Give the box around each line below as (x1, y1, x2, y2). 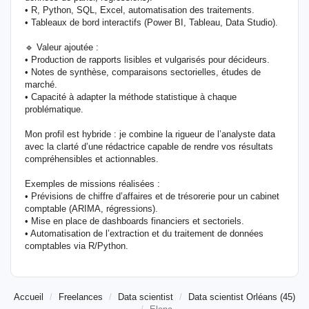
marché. (25, 79, 57, 90)
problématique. (25, 104, 83, 114)
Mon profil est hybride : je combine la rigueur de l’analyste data (25, 129, 275, 139)
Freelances (59, 292, 103, 302)
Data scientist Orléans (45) (188, 292, 295, 302)
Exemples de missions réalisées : (25, 179, 160, 189)
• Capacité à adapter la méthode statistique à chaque (25, 92, 237, 102)
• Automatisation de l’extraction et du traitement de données (25, 228, 263, 239)
